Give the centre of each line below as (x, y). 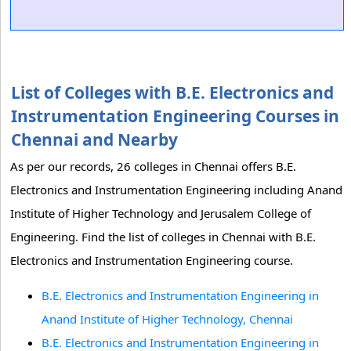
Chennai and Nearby (94, 139)
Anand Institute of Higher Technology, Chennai (167, 319)
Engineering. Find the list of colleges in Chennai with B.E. (163, 237)
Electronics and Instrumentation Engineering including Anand (176, 190)
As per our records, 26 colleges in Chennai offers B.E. (153, 166)
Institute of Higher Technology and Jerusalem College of (161, 213)
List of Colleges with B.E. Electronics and (172, 92)
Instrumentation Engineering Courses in (175, 116)
